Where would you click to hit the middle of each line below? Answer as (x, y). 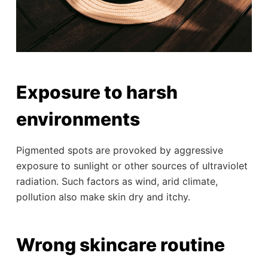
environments (78, 119)
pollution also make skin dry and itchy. (103, 197)
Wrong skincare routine (120, 245)
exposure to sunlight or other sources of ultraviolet (132, 166)
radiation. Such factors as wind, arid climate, (117, 181)
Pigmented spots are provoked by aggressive (119, 150)
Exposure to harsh (97, 92)
